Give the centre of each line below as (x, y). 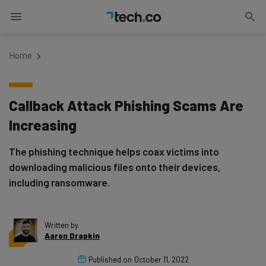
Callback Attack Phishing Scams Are (126, 105)
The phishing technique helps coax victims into (114, 151)
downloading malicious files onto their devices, (115, 167)
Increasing (43, 125)
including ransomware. (59, 182)
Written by (61, 225)
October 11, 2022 (161, 259)
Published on (110, 259)
